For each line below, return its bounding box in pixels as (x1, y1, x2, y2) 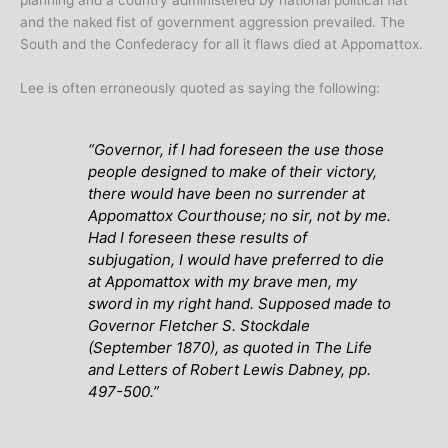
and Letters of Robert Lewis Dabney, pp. (88, 360, 372, 380)
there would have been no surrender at (88, 184, 366, 204)
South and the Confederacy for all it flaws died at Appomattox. (20, 35, 423, 52)
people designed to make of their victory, (88, 162, 378, 182)
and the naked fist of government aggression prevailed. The (20, 13, 405, 30)
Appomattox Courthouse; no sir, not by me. (88, 206, 392, 226)
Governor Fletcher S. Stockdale (88, 316, 311, 336)
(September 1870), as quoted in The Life (88, 338, 373, 358)
